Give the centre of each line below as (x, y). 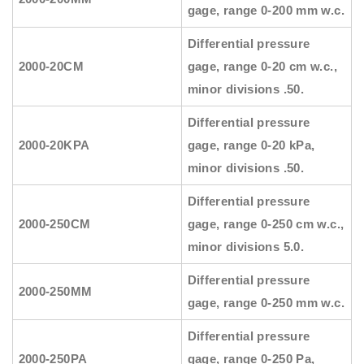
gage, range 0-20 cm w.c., (262, 67)
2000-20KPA (54, 145)
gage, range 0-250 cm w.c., (266, 224)
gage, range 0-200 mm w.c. (266, 11)
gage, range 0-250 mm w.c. (266, 303)
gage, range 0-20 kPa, (251, 145)
